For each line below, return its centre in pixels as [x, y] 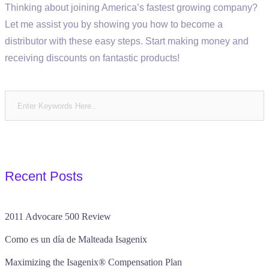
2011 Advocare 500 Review [58, 216]
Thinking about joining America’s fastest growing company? [131, 8]
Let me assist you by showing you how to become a [114, 24]
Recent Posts [44, 176]
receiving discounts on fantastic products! [92, 58]
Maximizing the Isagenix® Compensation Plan [93, 262]
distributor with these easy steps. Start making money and [127, 41]
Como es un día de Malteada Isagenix [76, 239]
